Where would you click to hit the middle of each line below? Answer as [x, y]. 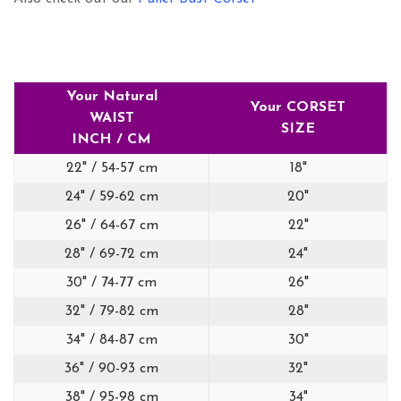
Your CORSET [298, 108]
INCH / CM [111, 140]
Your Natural [111, 97]
